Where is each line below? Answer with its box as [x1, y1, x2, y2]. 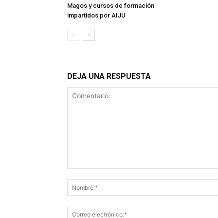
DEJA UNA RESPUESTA [67, 72, 151, 81]
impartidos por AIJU [67, 12, 126, 19]
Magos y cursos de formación [67, 2, 154, 10]
